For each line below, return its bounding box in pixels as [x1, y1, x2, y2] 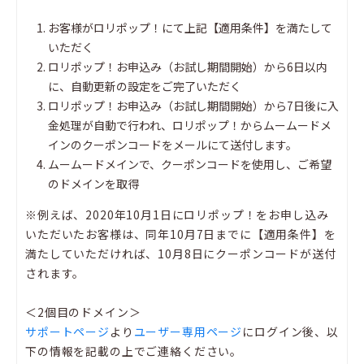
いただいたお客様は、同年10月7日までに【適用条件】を [25, 226, 336, 243]
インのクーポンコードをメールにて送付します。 [48, 136, 297, 154]
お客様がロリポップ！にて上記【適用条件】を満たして [48, 19, 332, 37]
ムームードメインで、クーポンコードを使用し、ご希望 [48, 156, 331, 173]
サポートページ [25, 323, 110, 340]
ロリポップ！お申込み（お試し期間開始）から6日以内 [48, 58, 327, 76]
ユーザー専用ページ [133, 323, 243, 340]
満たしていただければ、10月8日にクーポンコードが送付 [25, 245, 336, 262]
